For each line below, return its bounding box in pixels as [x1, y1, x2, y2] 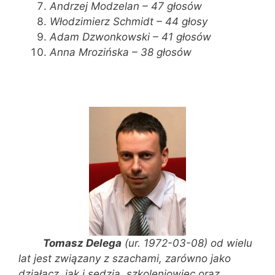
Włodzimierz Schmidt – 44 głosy [50, 15, 207, 28]
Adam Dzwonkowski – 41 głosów [50, 30, 211, 43]
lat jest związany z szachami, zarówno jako [18, 252, 231, 265]
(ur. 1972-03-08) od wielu [122, 237, 252, 250]
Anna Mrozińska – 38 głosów [50, 45, 192, 58]
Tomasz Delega [18, 237, 122, 250]
